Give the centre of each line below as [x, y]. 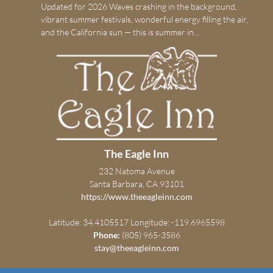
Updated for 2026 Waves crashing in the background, [139, 7]
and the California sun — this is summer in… [120, 32]
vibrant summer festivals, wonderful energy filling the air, [144, 19]
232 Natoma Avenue [136, 171]
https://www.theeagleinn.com [136, 197]
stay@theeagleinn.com [136, 248]
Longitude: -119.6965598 [177, 222]
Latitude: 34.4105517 [88, 222]
